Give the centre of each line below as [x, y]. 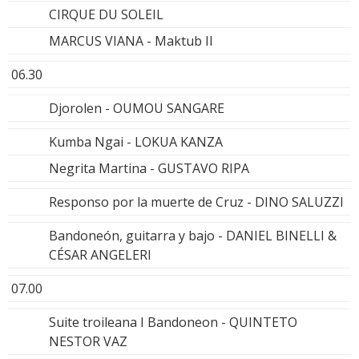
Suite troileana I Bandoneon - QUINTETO [173, 322]
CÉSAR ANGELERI [100, 254]
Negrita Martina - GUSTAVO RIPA [149, 168]
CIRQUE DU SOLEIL [106, 14]
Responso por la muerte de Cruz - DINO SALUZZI [196, 202]
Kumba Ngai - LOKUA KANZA [136, 141]
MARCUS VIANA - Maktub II [131, 40]
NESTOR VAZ [88, 341]
